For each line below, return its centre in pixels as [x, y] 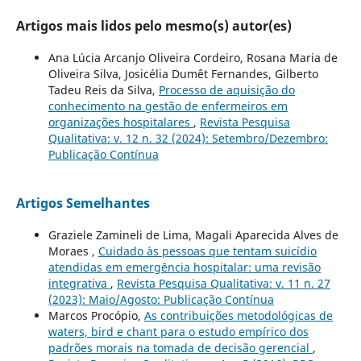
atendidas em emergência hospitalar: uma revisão [184, 268]
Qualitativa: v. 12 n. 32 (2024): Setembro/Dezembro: [188, 139]
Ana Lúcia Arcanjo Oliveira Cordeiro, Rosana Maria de [193, 58]
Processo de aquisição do [226, 90]
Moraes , [73, 251]
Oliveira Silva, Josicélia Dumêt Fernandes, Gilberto [183, 74]
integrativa [79, 284]
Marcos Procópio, [96, 316]
